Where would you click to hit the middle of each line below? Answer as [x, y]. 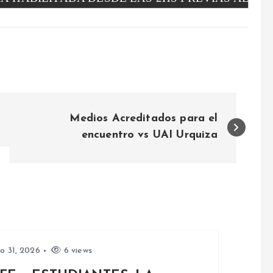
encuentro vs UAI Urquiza [150, 135]
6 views [76, 251]
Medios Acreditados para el [144, 119]
